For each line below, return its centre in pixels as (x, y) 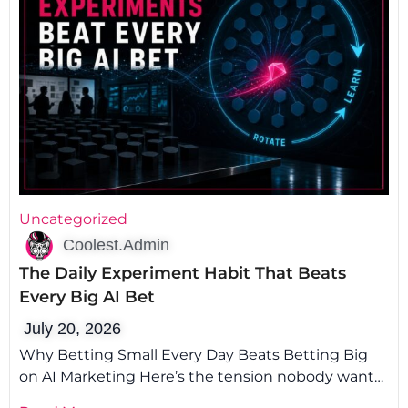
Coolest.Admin (116, 245)
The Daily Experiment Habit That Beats (183, 273)
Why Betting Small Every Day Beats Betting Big (194, 354)
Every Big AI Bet (87, 296)
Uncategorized (73, 219)
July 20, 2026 (72, 328)
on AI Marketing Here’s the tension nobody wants (200, 376)
